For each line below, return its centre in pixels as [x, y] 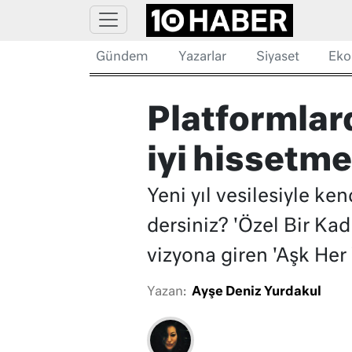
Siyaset [277, 57]
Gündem [122, 57]
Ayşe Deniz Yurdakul [256, 293]
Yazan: [166, 293]
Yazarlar [202, 57]
